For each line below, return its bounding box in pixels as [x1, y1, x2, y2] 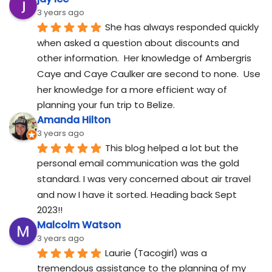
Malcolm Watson [37, 218, 121, 233]
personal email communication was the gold [37, 157, 239, 170]
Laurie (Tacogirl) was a [105, 246, 207, 259]
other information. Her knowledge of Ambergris [37, 52, 251, 65]
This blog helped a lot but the [105, 141, 239, 154]
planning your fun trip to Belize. [37, 98, 175, 112]
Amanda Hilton [37, 113, 110, 127]
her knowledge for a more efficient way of [37, 83, 227, 96]
